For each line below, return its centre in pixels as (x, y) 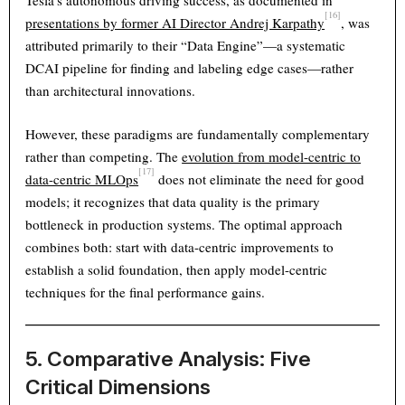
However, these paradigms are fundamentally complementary (198, 134)
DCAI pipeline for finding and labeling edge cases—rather (190, 68)
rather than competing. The (104, 157)
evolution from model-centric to (272, 157)
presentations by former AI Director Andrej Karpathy (175, 23)
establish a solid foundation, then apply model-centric (177, 270)
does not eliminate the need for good (260, 179)
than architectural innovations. (111, 91)
